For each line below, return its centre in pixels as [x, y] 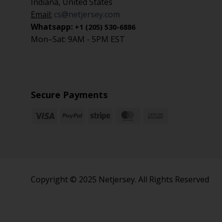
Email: [41, 14]
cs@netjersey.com [87, 14]
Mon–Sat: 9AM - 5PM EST [78, 39]
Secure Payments [69, 94]
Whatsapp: [53, 27]
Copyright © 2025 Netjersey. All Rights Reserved [120, 179]
